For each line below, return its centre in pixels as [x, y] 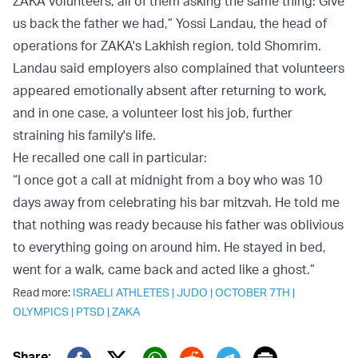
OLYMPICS [41, 312]
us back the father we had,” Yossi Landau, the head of [170, 24]
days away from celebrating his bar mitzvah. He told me [176, 203]
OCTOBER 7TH [253, 292]
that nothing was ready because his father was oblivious [178, 225]
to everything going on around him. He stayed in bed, [169, 247]
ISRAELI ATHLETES [121, 292]
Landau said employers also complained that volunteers [179, 68]
